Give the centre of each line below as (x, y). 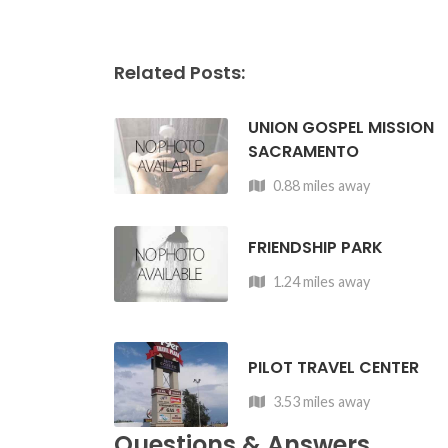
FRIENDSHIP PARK (315, 247)
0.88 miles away (319, 185)
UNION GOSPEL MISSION (340, 127)
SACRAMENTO (303, 151)
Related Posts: (179, 72)
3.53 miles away (319, 402)
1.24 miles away (319, 281)
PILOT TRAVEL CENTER (333, 368)
